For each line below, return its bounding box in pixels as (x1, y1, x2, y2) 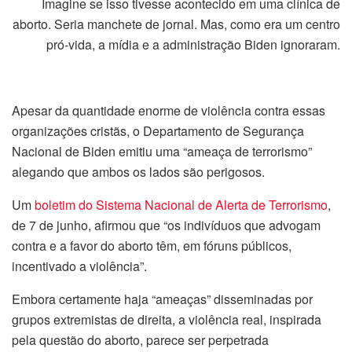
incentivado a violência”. (12, 257, 147, 276)
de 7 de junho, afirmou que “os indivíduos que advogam (12, 216, 321, 235)
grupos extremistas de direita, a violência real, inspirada (12, 310, 321, 329)
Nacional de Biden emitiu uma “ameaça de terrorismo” (12, 142, 312, 161)
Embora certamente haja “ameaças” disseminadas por (12, 290, 313, 309)
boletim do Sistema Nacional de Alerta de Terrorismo (35, 196, 328, 214)
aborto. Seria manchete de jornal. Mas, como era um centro (13, 15, 340, 34)
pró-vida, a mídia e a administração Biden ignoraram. (46, 35, 340, 54)
